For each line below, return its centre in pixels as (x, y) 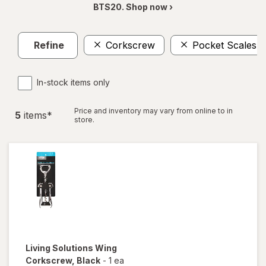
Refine (49, 45)
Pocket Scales (224, 45)
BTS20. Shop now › (133, 7)
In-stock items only (73, 82)
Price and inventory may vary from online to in (153, 110)
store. (84, 119)
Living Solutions (60, 248)
